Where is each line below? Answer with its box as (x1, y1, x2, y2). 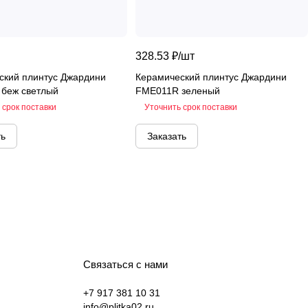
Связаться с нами (83, 258, 168, 270)
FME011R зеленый (135, 85, 220, 96)
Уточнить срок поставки (144, 102, 237, 112)
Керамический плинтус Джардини (135, 71, 287, 82)
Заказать (147, 130, 186, 142)
